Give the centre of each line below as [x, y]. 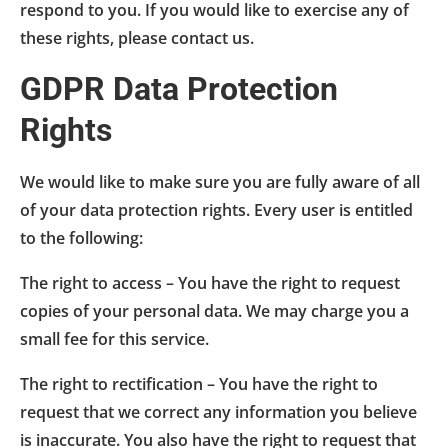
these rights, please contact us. [137, 37]
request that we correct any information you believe [218, 411]
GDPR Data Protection [179, 88]
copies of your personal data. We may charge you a [214, 310]
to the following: [81, 237]
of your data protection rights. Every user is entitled [216, 209]
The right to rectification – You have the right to [199, 383]
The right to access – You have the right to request [210, 282]
